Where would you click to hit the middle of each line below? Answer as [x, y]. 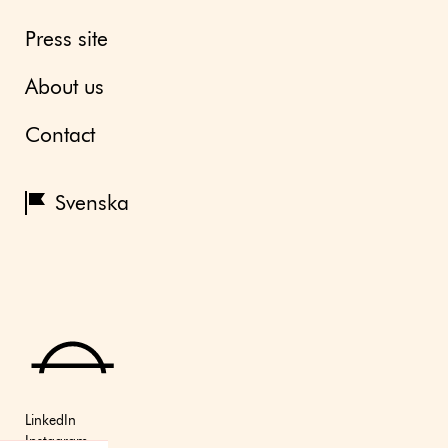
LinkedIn [50, 420]
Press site [66, 40]
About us [64, 88]
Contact [60, 136]
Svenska [92, 204]
